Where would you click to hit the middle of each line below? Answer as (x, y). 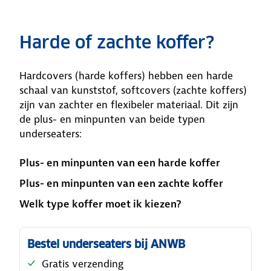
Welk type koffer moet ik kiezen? (100, 204)
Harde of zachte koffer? (117, 42)
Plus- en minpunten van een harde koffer (120, 163)
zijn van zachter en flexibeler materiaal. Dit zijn (129, 105)
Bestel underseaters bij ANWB (106, 244)
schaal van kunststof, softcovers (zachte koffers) (133, 90)
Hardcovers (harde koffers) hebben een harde (126, 76)
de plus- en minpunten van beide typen (112, 119)
